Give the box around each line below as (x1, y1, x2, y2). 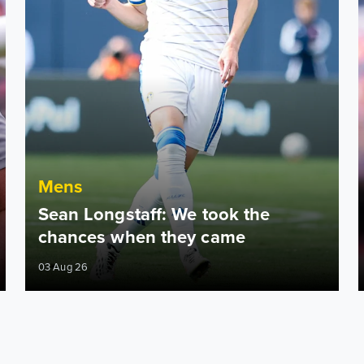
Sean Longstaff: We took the (37, 201, 271, 227)
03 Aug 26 (37, 259, 89, 274)
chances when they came (37, 223, 245, 249)
